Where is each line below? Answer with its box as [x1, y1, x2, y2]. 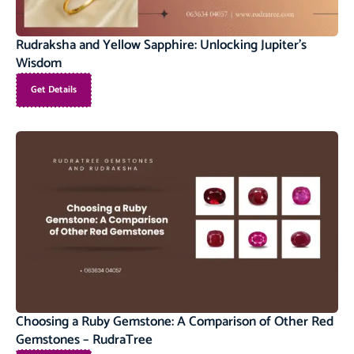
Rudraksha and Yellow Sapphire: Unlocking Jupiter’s [16, 34, 307, 57]
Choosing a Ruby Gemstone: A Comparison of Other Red [16, 311, 333, 333]
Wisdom [16, 52, 65, 75]
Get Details [31, 82, 77, 98]
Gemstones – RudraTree [16, 329, 156, 352]
